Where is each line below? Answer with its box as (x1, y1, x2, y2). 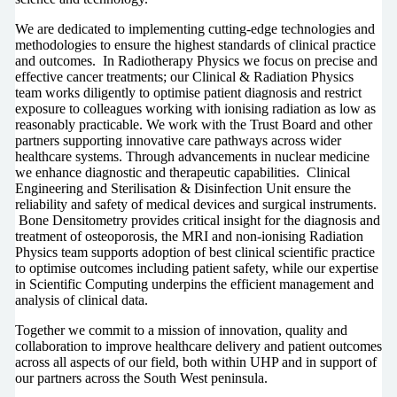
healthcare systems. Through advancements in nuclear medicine (14, 149, 370, 165)
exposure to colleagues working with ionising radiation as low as (14, 101, 376, 117)
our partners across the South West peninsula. (14, 370, 271, 386)
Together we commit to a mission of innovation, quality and (14, 323, 347, 339)
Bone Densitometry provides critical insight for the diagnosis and (14, 213, 380, 229)
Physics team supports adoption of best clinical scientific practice (14, 245, 375, 261)
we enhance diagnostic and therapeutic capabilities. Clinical (14, 165, 350, 181)
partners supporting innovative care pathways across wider (14, 133, 341, 149)
